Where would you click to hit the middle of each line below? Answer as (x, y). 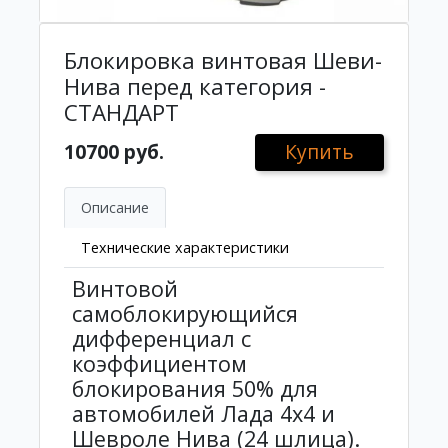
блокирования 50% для (195, 388)
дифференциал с (161, 338)
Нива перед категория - (195, 87)
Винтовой (125, 288)
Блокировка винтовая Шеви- (223, 61)
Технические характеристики (185, 247)
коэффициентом (159, 363)
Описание (115, 207)
